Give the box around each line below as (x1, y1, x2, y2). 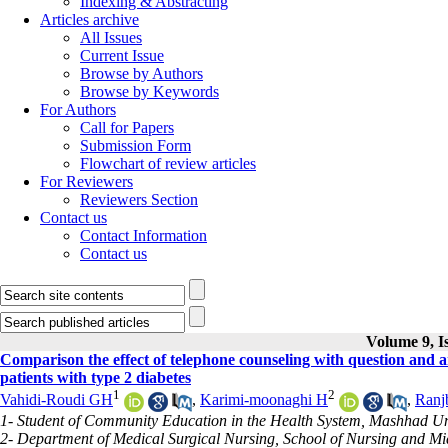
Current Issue (80, 47, 164, 64)
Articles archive (40, 11, 139, 28)
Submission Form (80, 137, 191, 154)
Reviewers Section (80, 191, 198, 208)
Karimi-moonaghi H (200, 391, 328, 409)
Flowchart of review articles (80, 155, 256, 172)
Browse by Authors (80, 65, 203, 82)
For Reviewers (40, 173, 133, 190)
